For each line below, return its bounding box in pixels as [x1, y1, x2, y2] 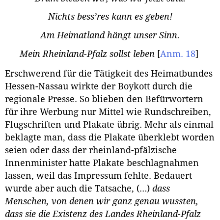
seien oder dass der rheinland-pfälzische [5, 145, 177, 156]
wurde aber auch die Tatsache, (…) [5, 184, 152, 194]
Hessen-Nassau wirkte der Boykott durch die [5, 82, 192, 92]
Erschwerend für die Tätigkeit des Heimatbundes [5, 69, 213, 79]
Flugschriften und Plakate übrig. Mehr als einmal [5, 120, 214, 130]
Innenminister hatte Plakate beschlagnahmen [5, 158, 199, 168]
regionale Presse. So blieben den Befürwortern [5, 94, 203, 105]
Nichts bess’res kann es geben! [48, 12, 172, 22]
